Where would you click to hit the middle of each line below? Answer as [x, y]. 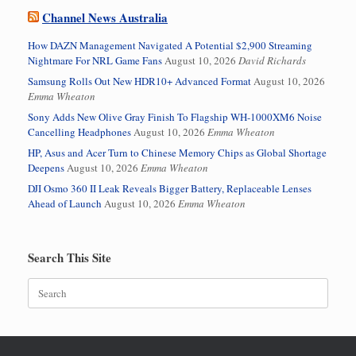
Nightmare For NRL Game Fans [95, 60]
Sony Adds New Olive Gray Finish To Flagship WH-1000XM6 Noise [175, 116]
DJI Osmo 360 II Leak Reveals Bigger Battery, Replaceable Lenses [170, 188]
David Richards [272, 60]
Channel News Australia [105, 17]
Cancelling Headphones [79, 132]
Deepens [46, 167]
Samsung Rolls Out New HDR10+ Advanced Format [139, 81]
